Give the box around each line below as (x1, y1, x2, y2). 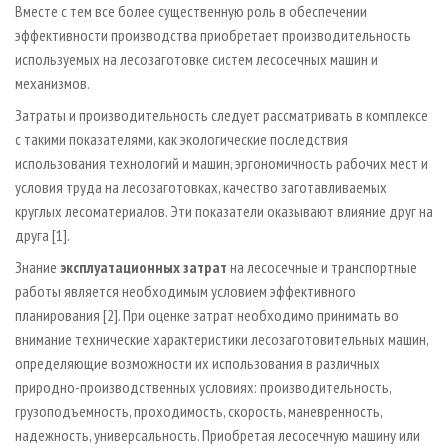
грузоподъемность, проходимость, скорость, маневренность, (15, 401, 382, 422)
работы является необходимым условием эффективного (15, 281, 356, 302)
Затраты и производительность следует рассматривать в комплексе (15, 105, 428, 126)
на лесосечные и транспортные (227, 257, 417, 278)
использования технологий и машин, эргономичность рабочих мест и (15, 153, 428, 174)
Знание (15, 257, 60, 278)
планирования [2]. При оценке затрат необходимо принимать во (15, 305, 399, 326)
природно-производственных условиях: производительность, (15, 377, 391, 398)
